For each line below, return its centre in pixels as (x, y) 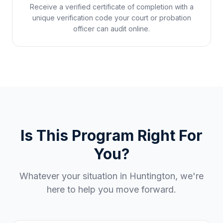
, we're (189, 176)
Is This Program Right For (111, 135)
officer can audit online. (111, 29)
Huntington (152, 176)
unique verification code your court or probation (111, 18)
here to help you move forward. (111, 189)
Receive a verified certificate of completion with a (111, 7)
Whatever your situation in (74, 176)
